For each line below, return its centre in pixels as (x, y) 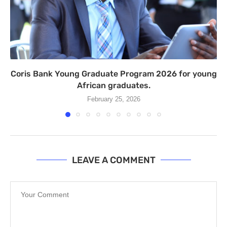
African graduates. (113, 85)
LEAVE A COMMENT (113, 160)
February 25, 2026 (113, 99)
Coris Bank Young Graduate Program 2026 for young (113, 74)
